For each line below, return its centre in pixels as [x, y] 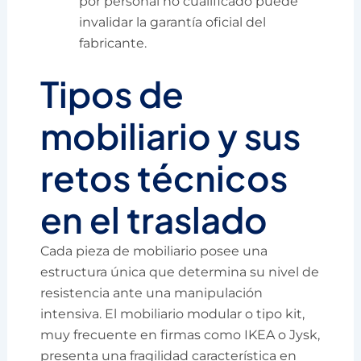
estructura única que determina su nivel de [180, 272]
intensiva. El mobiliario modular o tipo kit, [173, 314]
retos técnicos [164, 178]
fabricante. [113, 44]
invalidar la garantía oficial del [173, 23]
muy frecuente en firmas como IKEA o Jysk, [180, 335]
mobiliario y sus [171, 136]
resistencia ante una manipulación [152, 293]
